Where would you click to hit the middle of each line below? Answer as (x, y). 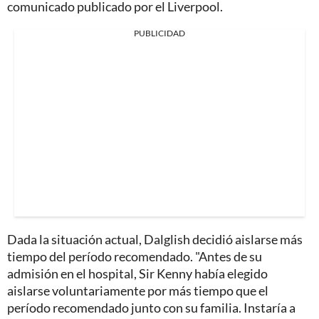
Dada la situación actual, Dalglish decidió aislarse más (155, 239)
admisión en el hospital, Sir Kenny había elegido (137, 273)
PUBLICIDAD (159, 33)
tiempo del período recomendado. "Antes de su (135, 256)
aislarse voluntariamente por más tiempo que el (138, 290)
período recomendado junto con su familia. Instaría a (151, 307)
